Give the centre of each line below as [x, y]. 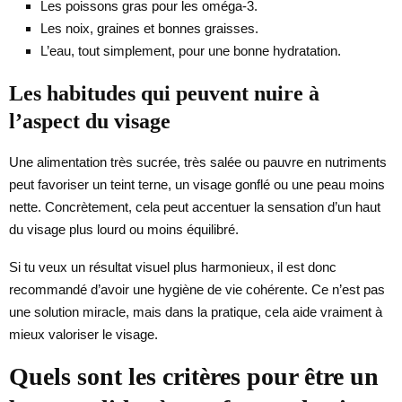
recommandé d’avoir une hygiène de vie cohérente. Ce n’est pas [197, 289]
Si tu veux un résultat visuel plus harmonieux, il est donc [173, 267]
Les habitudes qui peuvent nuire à [164, 93]
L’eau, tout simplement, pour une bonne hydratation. [191, 50]
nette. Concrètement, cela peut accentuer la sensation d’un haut [195, 206]
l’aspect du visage [90, 121]
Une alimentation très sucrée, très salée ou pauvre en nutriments [198, 162]
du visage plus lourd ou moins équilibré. [124, 229]
